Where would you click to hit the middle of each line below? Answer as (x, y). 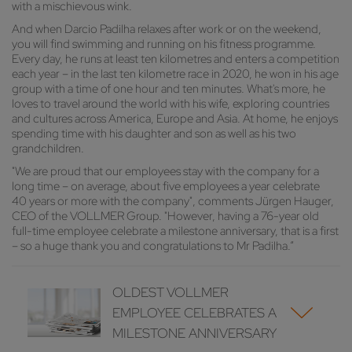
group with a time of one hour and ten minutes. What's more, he (169, 89)
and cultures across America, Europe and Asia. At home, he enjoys (175, 119)
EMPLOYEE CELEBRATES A (195, 313)
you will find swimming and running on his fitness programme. (164, 44)
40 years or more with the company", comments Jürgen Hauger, (173, 202)
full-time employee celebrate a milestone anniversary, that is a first (175, 231)
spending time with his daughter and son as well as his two (154, 134)
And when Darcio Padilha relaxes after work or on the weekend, (167, 29)
